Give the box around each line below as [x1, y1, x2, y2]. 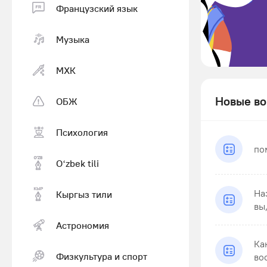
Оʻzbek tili [56, 157, 99, 169]
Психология [56, 126, 108, 138]
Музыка [56, 33, 89, 45]
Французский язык [56, 2, 138, 14]
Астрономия [56, 219, 109, 231]
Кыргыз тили [56, 188, 112, 200]
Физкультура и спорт [56, 250, 147, 262]
